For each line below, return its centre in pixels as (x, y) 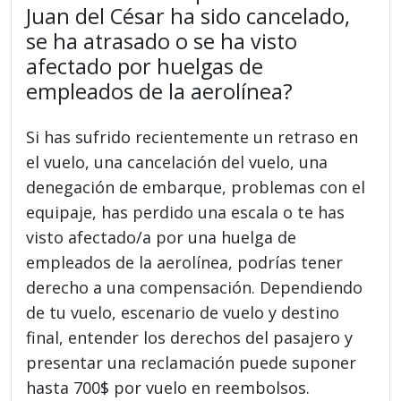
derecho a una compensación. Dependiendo (195, 287)
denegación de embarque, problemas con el (196, 187)
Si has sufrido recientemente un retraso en (192, 137)
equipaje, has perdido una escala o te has (186, 212)
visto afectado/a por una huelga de (162, 237)
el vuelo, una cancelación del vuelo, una (177, 162)
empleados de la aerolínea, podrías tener (185, 262)
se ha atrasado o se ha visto (162, 41)
